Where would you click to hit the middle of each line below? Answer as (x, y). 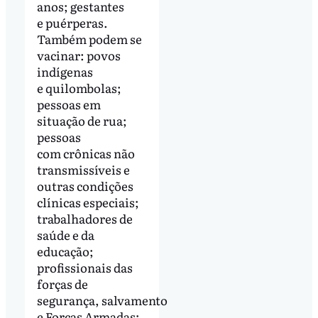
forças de (62, 283)
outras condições (85, 185)
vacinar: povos (78, 55)
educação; (65, 251)
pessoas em (68, 104)
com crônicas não (86, 153)
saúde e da (65, 234)
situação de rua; (82, 120)
